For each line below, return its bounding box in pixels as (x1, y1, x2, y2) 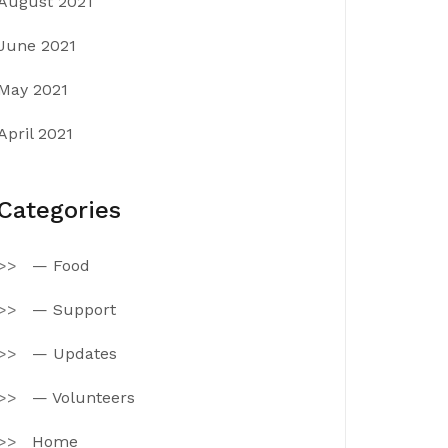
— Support (32, 300, 116, 319)
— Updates (32, 344, 117, 363)
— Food (32, 256, 90, 275)
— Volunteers (32, 388, 135, 407)
